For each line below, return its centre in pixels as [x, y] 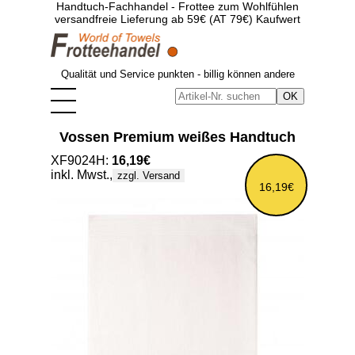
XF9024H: [81, 160]
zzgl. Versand [149, 176]
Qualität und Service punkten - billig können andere [177, 74]
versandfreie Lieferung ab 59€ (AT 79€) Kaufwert [177, 19]
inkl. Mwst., [82, 175]
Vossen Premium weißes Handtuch [177, 137]
